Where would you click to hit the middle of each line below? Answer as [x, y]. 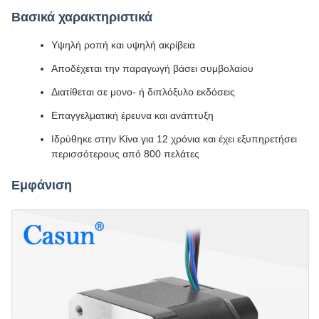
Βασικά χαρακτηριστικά [82, 17]
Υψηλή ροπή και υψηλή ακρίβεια [123, 45]
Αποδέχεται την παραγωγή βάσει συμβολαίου [152, 68]
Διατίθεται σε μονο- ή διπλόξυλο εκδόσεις [143, 92]
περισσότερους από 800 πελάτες [125, 154]
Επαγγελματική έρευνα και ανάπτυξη [132, 115]
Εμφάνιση [42, 185]
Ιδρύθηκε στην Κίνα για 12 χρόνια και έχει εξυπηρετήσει [174, 139]
